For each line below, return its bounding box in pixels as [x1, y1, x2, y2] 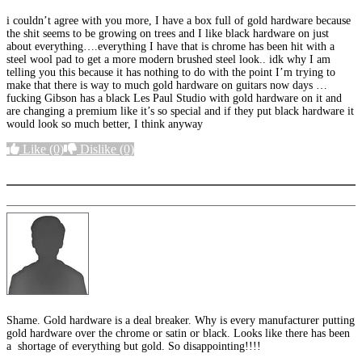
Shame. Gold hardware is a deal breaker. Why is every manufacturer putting [6, 314, 355, 327]
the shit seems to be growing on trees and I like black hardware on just [6, 27, 329, 40]
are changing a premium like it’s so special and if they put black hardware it [6, 105, 354, 118]
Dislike [77, 142, 120, 157]
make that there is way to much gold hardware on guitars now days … [6, 79, 327, 92]
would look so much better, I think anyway [6, 118, 203, 131]
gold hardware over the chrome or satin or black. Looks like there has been [6, 327, 350, 340]
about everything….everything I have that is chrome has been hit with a [6, 40, 335, 53]
